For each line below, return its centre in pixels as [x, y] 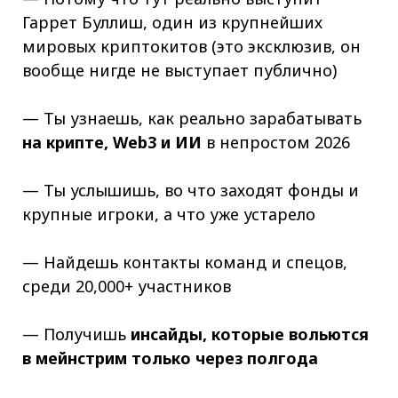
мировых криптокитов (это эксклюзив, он [191, 46]
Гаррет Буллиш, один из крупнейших [172, 22]
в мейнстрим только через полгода [170, 358]
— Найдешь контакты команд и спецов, [184, 262]
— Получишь [76, 334]
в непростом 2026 [278, 142]
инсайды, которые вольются [249, 334]
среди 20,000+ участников [126, 286]
